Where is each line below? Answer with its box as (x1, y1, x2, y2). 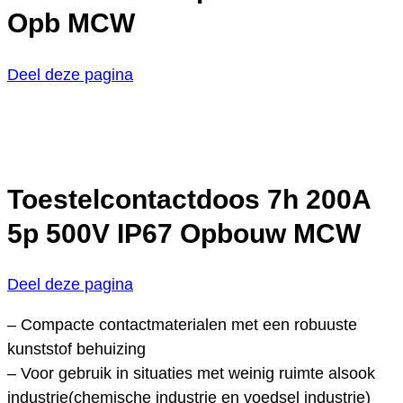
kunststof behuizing (7, 340, 146, 359)
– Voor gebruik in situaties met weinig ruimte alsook (7, 364, 375, 383)
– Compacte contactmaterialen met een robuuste (7, 316, 357, 335)
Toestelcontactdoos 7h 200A (7, 184, 371, 214)
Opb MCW (7, 7, 135, 38)
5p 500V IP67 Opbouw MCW (7, 218, 361, 248)
